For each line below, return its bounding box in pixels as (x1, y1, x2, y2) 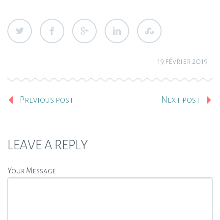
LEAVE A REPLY (7, 137, 88, 152)
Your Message (7, 166, 56, 175)
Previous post (20, 95, 74, 105)
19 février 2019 (157, 56, 208, 65)
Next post (161, 95, 200, 105)
